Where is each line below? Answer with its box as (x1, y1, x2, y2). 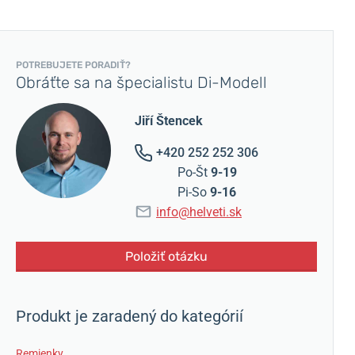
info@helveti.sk (156, 204, 242, 219)
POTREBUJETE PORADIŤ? (16, 59, 131, 71)
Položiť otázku (124, 249, 208, 264)
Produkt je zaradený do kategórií (16, 307, 243, 326)
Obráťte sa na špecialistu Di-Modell (16, 73, 267, 92)
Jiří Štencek (135, 113, 203, 128)
